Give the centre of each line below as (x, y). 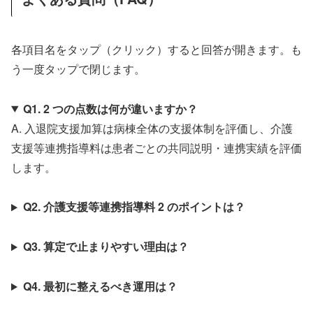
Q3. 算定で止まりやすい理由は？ (105, 247)
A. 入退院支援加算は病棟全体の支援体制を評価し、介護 (152, 128)
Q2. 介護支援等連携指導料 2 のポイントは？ (134, 207)
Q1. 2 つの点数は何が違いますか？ (110, 108)
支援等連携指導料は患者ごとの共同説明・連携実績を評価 (156, 147)
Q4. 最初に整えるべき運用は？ (100, 286)
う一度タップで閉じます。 (78, 68)
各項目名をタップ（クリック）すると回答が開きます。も (156, 49)
